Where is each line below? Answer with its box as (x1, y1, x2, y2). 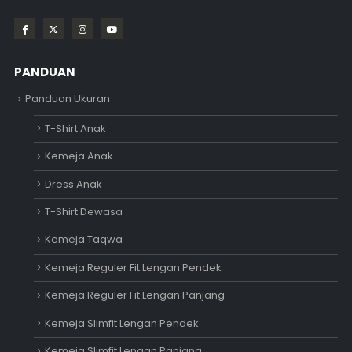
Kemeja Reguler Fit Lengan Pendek (44, 259, 222, 275)
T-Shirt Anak (44, 120, 106, 136)
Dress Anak (44, 176, 102, 192)
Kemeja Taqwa (44, 232, 123, 247)
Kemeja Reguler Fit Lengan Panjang (44, 288, 225, 303)
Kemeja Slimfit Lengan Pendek (44, 315, 199, 331)
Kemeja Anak (44, 148, 113, 164)
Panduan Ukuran (24, 91, 110, 107)
